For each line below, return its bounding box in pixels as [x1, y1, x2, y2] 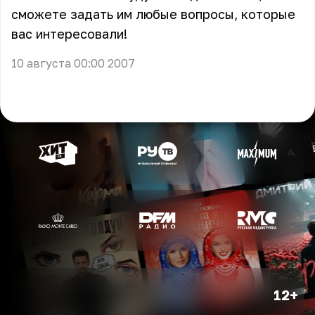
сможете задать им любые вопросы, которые [11, 6, 295, 22]
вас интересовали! [11, 26, 127, 41]
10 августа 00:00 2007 [11, 56, 135, 70]
